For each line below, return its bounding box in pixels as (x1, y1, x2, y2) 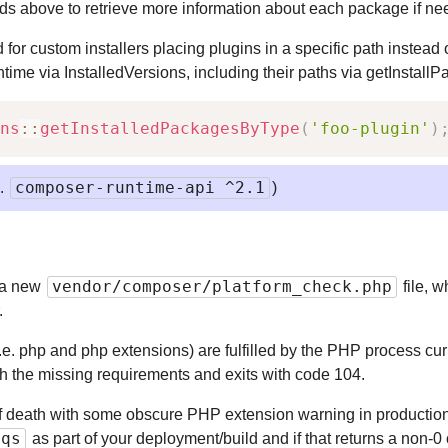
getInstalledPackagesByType (40, 118, 300, 138)
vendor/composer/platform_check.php (52, 276, 392, 296)
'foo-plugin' (310, 118, 430, 138)
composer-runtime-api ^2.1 (15, 177, 265, 197)
